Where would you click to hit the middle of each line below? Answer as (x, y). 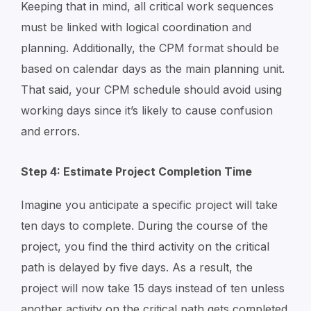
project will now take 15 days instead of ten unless (153, 288)
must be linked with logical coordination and (136, 27)
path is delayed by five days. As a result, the (137, 267)
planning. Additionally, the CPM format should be (150, 48)
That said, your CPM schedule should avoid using (151, 90)
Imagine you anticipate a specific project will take (149, 205)
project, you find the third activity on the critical (145, 246)
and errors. (50, 131)
